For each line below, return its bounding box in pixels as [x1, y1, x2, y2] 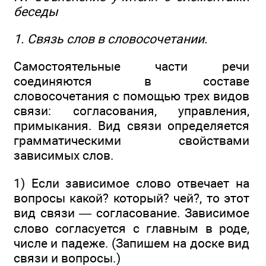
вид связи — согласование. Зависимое [14, 205, 249, 220]
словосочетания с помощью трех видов [14, 88, 249, 104]
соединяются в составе [14, 74, 249, 89]
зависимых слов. [14, 148, 114, 163]
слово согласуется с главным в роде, [14, 220, 249, 236]
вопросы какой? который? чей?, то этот [14, 190, 249, 205]
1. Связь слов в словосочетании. [14, 31, 208, 47]
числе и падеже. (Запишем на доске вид [14, 235, 249, 251]
